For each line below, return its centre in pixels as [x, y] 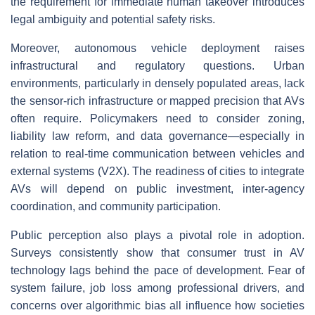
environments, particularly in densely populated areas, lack [157, 84]
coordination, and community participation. [116, 207]
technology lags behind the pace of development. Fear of [157, 271]
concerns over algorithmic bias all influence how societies [157, 306]
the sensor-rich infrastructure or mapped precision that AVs [157, 101]
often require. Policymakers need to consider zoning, [157, 119]
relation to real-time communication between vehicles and [157, 154]
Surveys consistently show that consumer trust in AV [157, 253]
